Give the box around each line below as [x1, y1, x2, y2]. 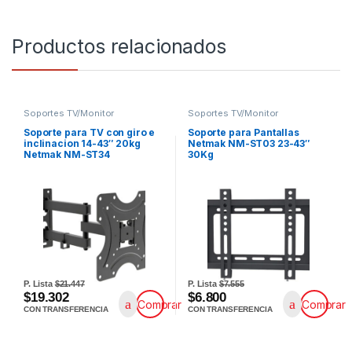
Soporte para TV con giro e [23, 126, 156, 139]
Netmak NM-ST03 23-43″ [187, 137, 311, 150]
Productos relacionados [12, 34, 226, 58]
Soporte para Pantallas [187, 126, 299, 139]
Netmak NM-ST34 [23, 148, 111, 161]
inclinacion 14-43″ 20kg [23, 137, 141, 150]
